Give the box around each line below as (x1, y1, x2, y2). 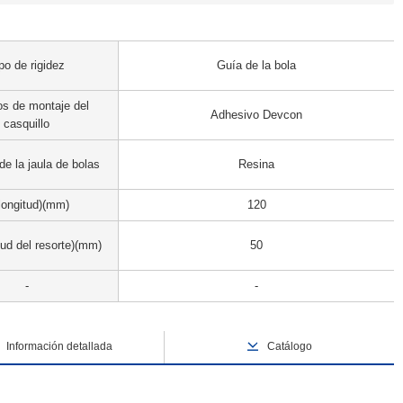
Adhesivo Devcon (210, 108, 302, 121)
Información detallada (6, 340, 113, 353)
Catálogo (267, 340, 313, 353)
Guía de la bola (217, 58, 296, 72)
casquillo (4, 117, 49, 130)
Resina (238, 157, 274, 171)
